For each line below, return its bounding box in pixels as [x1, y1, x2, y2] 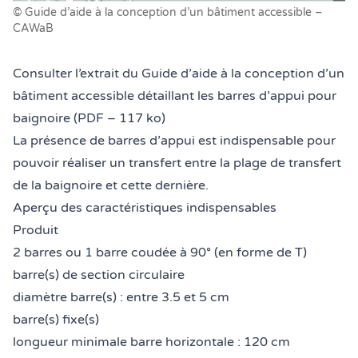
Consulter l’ [13, 65, 80, 82]
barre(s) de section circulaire [13, 266, 185, 283]
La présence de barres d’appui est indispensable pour [13, 132, 336, 149]
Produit [13, 221, 58, 238]
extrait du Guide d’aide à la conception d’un [80, 65, 344, 82]
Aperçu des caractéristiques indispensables [13, 199, 276, 216]
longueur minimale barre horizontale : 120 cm [13, 333, 290, 350]
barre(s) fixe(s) [13, 311, 99, 328]
